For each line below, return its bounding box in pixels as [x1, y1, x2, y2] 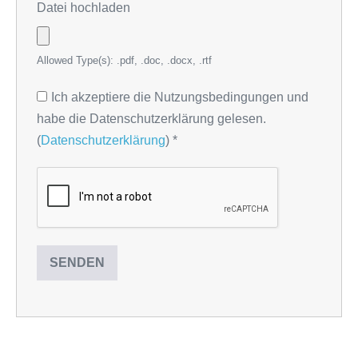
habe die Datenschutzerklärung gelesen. [37, 111, 266, 125]
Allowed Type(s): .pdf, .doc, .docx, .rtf [37, 54, 212, 66]
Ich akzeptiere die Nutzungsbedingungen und [51, 89, 308, 104]
